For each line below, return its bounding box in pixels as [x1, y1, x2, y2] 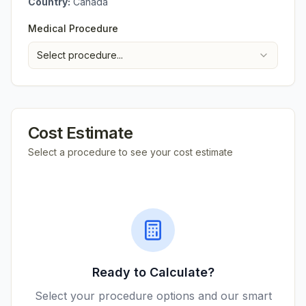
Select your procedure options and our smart [34, 289, 272, 303]
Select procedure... [37, 49, 123, 61]
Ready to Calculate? [92, 265, 214, 279]
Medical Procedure [28, 23, 118, 34]
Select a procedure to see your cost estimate [28, 146, 233, 158]
